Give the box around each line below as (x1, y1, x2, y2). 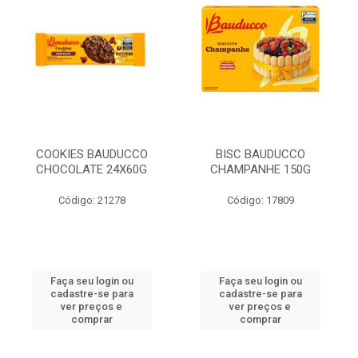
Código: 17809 (226, 194, 294, 206)
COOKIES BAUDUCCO (35, 147, 148, 161)
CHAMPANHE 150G (209, 162, 311, 177)
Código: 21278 (58, 194, 125, 206)
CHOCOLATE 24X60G (36, 162, 147, 177)
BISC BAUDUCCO (215, 147, 305, 161)
